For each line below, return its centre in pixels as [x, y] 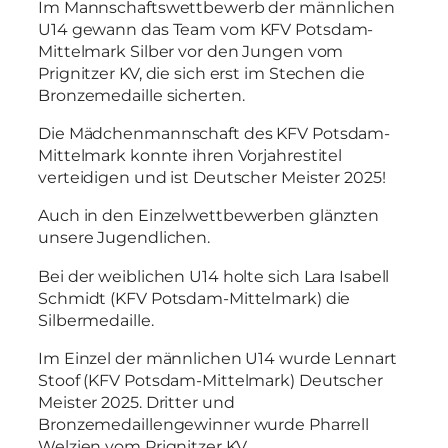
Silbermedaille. [96, 319]
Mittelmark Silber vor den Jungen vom [191, 50]
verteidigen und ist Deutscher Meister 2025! [212, 177]
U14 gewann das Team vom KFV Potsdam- [206, 28]
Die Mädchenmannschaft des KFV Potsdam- [214, 133]
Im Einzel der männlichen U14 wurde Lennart [217, 357]
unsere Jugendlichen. [124, 237]
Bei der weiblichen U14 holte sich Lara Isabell [214, 275]
